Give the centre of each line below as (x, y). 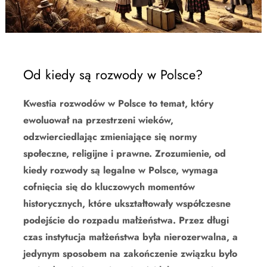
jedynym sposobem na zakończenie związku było (130, 253)
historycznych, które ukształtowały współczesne (127, 203)
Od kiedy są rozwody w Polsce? (113, 74)
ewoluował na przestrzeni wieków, (98, 120)
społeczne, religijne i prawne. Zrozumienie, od (125, 153)
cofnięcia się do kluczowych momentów (109, 187)
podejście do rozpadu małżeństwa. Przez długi (126, 220)
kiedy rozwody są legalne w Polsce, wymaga (121, 170)
